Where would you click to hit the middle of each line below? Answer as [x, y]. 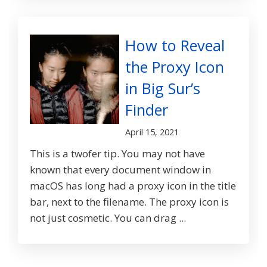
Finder [147, 110]
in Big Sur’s [163, 89]
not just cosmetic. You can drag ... [108, 218]
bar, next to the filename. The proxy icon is [129, 202]
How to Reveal [175, 46]
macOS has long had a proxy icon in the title [133, 186]
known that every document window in [120, 170]
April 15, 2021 [152, 132]
